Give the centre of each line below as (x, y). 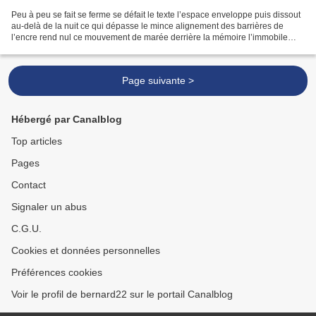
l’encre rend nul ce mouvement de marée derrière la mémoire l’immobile (150, 38)
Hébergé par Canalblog (67, 120)
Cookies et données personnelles (86, 251)
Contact (29, 185)
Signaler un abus (49, 207)
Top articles (37, 141)
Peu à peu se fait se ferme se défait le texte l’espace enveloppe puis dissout (156, 15)
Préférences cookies (57, 273)
